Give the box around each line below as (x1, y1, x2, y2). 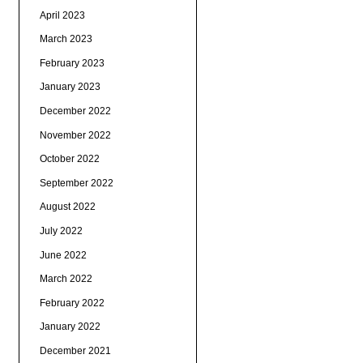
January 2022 (39, 321, 100, 333)
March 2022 (39, 273, 92, 285)
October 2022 (39, 153, 100, 165)
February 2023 (39, 57, 105, 69)
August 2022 (39, 201, 96, 213)
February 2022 (39, 297, 105, 309)
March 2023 (39, 33, 92, 45)
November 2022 (39, 129, 111, 141)
